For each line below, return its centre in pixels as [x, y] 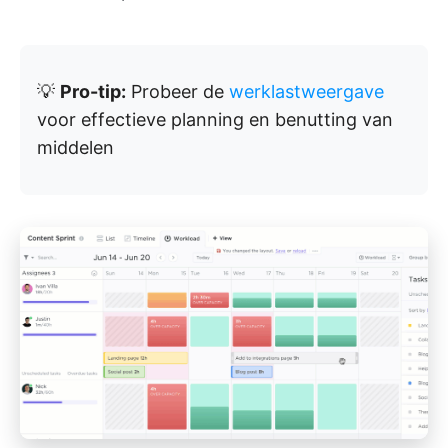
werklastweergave [306, 92]
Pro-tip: [93, 92]
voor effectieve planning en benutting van [215, 120]
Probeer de [177, 92]
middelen [75, 148]
